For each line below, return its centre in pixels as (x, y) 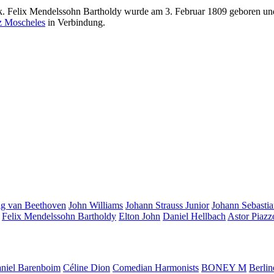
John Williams (96, 205)
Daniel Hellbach (194, 216)
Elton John (139, 216)
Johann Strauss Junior (167, 205)
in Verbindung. (75, 22)
